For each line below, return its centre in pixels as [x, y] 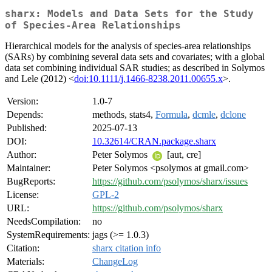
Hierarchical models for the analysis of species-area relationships [128, 46]
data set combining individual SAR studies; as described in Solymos [135, 68]
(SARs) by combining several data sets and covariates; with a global [135, 57]
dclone [233, 115]
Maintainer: [29, 168]
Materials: [25, 262]
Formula [172, 115]
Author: [22, 155]
